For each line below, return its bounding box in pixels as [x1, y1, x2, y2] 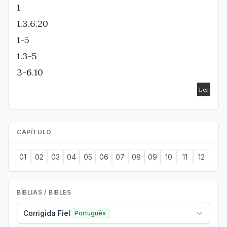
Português [74, 209, 106, 217]
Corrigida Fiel [23, 209, 70, 217]
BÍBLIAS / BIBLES [17, 188, 71, 196]
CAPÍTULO [17, 128, 52, 136]
